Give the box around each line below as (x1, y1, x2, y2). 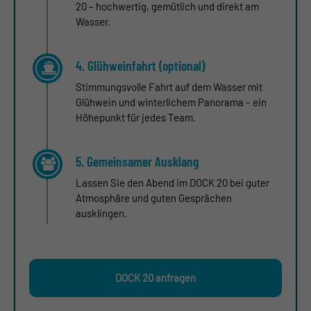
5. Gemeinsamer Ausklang (76, 152, 199, 169)
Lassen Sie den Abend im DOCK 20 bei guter (76, 176, 269, 189)
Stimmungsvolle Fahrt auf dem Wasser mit (76, 80, 262, 93)
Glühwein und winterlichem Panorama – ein (76, 95, 267, 108)
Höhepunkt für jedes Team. (76, 110, 196, 124)
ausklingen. (76, 206, 127, 219)
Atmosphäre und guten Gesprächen (76, 191, 232, 204)
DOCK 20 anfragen (115, 271, 196, 284)
